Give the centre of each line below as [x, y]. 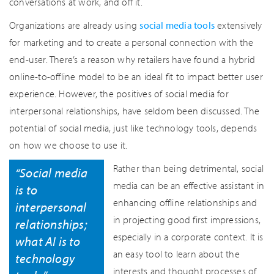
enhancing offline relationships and [185, 202]
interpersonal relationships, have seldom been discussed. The [135, 111]
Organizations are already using [75, 25]
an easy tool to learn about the [176, 254]
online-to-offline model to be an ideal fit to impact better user [136, 76]
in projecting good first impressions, [187, 220]
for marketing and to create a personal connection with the [131, 42]
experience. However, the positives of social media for [119, 94]
